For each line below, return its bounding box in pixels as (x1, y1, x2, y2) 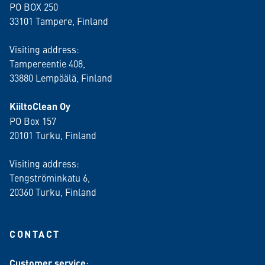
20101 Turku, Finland (9, 128, 96, 141)
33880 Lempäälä (9, 71, 76, 84)
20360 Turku (9, 185, 60, 198)
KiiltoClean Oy (9, 99, 70, 113)
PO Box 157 (9, 114, 56, 127)
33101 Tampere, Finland (9, 14, 108, 27)
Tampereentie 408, (9, 57, 85, 70)
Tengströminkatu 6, (9, 171, 90, 184)
